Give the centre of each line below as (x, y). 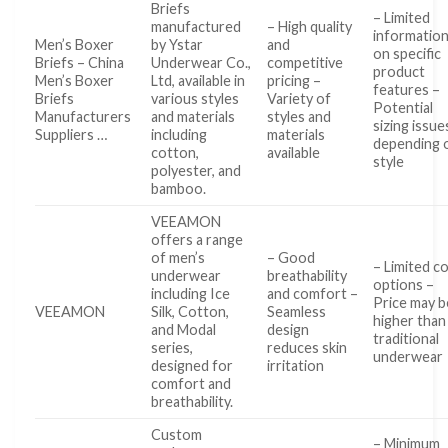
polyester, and (196, 170)
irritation (296, 365)
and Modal (184, 329)
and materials (193, 116)
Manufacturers (83, 116)
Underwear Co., (201, 62)
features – (407, 89)
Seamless (297, 311)
